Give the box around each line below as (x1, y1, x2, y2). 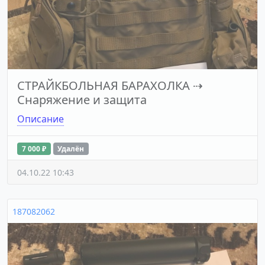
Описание (17, 112, 64, 125)
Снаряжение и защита (17, 91, 147, 108)
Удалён (57, 143, 85, 154)
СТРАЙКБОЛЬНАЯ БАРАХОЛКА (17, 77, 190, 93)
